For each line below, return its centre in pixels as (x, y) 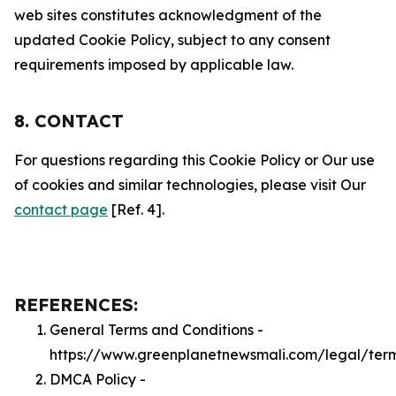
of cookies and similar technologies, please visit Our (190, 185)
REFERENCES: (76, 305)
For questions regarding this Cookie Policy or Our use (194, 160)
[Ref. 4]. (136, 209)
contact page (61, 209)
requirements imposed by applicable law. (154, 65)
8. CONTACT (69, 121)
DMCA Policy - (98, 379)
